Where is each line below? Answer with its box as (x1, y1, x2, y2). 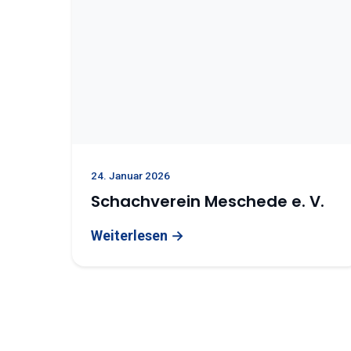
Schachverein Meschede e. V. (91, 190, 324, 212)
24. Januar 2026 (91, 169, 170, 182)
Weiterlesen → (91, 227, 184, 244)
